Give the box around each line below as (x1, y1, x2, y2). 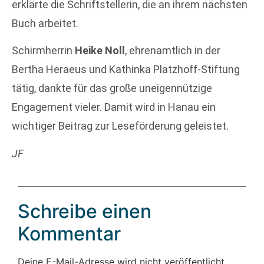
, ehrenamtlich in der (125, 44, 220, 57)
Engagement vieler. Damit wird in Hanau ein (12, 101, 216, 114)
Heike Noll (75, 44, 125, 57)
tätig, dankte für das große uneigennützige (12, 82, 212, 95)
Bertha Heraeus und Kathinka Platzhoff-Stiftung (12, 63, 240, 76)
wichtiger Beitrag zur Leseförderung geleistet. (12, 120, 229, 133)
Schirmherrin (12, 44, 75, 57)
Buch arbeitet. (12, 16, 78, 29)
